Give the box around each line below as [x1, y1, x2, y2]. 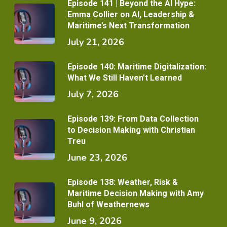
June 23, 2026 [67, 152, 127, 164]
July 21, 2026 [67, 36, 124, 49]
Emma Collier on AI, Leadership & [67, 10, 194, 20]
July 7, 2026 [67, 88, 119, 101]
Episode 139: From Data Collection [67, 114, 199, 124]
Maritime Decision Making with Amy [67, 188, 204, 199]
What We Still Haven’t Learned [67, 73, 182, 83]
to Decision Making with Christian [67, 125, 195, 135]
